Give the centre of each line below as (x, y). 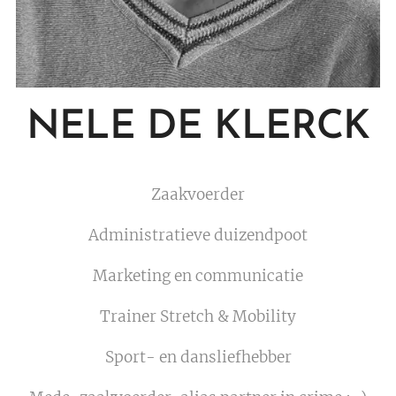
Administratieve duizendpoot (198, 236)
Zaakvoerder (198, 195)
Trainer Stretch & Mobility (198, 317)
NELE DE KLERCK (198, 128)
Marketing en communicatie (198, 276)
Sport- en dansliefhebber (198, 358)
